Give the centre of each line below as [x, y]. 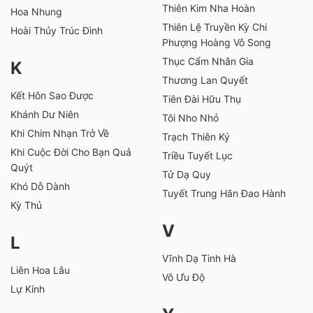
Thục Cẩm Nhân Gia [208, 61]
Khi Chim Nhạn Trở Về [60, 133]
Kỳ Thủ [26, 205]
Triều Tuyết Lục [197, 155]
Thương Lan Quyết [205, 80]
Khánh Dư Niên [45, 114]
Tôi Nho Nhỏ [190, 117]
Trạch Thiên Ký [196, 136]
